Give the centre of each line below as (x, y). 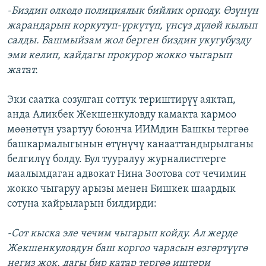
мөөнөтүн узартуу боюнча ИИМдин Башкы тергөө (128, 130)
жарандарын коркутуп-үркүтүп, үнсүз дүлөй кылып (132, 26)
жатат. (23, 71)
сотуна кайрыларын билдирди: (82, 204)
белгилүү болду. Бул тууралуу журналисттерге (117, 160)
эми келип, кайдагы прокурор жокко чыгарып (119, 56)
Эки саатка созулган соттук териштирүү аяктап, (121, 100)
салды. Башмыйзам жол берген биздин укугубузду (129, 41)
